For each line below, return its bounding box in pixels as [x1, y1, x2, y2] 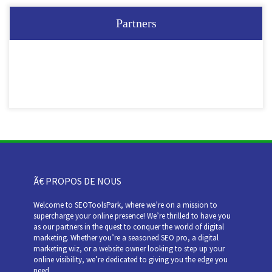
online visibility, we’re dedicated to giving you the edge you [33, 254, 228, 265]
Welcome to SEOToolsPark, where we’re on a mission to [33, 200, 217, 210]
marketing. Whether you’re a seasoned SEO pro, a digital [33, 233, 219, 243]
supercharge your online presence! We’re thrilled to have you [33, 211, 231, 221]
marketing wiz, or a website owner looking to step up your [33, 243, 225, 254]
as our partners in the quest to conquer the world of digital [33, 222, 224, 232]
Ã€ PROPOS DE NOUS [33, 175, 121, 187]
